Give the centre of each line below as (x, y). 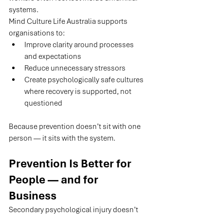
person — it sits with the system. (62, 138)
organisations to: (37, 33)
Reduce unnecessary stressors (75, 68)
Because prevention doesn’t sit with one (75, 127)
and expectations (53, 57)
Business (33, 196)
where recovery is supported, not (79, 92)
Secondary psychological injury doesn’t (74, 210)
